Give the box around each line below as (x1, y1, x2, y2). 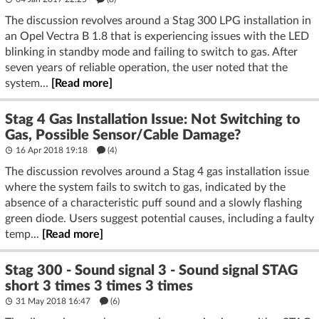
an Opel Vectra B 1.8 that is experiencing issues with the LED (5, 30, 309, 42)
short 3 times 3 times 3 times (5, 278, 193, 293)
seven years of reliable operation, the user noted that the (5, 61, 288, 73)
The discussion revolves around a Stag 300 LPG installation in (5, 14, 311, 26)
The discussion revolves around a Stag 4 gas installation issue (5, 165, 309, 177)
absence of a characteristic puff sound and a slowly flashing (5, 197, 302, 209)
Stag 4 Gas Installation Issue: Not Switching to (5, 112, 300, 127)
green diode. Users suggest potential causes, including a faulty (5, 212, 314, 224)
